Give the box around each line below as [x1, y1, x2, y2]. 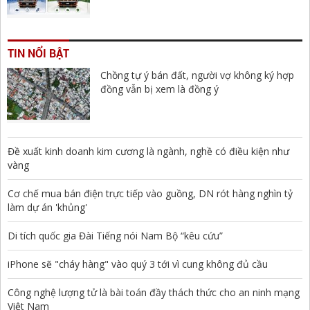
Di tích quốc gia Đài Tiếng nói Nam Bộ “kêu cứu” [8, 228, 223, 242]
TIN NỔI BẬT [8, 45, 69, 60]
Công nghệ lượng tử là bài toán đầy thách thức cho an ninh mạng [8, 286, 300, 300]
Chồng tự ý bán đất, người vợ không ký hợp [100, 68, 294, 82]
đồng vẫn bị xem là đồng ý [100, 82, 219, 95]
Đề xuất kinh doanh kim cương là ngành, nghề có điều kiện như [8, 144, 289, 158]
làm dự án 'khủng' [8, 200, 87, 214]
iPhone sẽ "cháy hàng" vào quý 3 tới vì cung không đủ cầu [8, 257, 268, 271]
